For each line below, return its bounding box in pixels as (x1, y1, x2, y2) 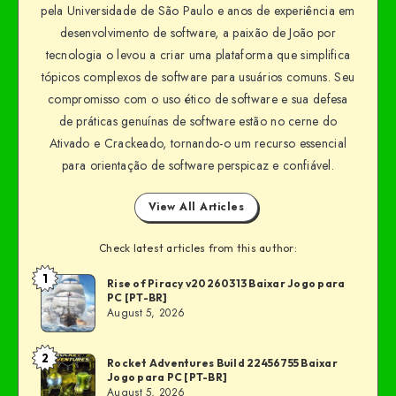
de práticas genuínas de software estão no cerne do (58, 111, 338, 130)
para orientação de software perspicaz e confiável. (62, 156, 334, 174)
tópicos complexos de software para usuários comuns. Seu (41, 67, 355, 86)
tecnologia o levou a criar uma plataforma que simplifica (45, 45, 351, 64)
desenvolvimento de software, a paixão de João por (60, 23, 336, 42)
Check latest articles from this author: (99, 240, 297, 255)
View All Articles (148, 198, 245, 215)
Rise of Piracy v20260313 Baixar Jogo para (107, 277, 346, 291)
